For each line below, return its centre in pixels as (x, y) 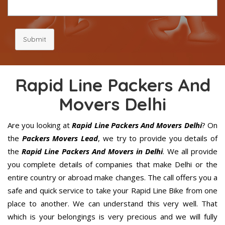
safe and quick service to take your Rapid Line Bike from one (113, 190)
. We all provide (190, 151)
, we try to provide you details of (158, 138)
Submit (35, 39)
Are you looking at (39, 125)
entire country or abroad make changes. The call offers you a (113, 177)
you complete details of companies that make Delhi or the (113, 164)
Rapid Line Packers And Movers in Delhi (92, 151)
